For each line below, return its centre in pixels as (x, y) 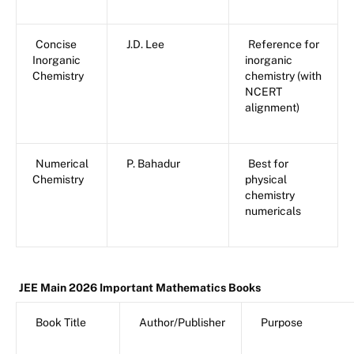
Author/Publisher (182, 323)
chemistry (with (283, 76)
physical (266, 180)
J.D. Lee (145, 45)
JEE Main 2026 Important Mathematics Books (140, 288)
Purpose (282, 323)
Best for (268, 164)
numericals (273, 211)
